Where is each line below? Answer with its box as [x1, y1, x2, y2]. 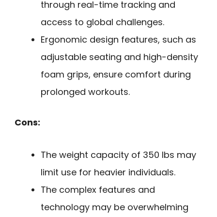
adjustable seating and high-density [41, 51, 198, 63]
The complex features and [41, 183, 155, 196]
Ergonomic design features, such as [41, 33, 196, 46]
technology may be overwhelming [41, 201, 188, 213]
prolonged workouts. [41, 86, 130, 98]
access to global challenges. [41, 16, 164, 29]
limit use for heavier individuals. [41, 166, 175, 178]
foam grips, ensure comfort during [41, 68, 191, 81]
